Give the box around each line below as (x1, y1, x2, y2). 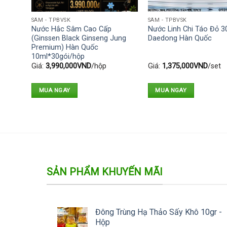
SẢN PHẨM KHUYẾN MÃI (46, 166, 163, 178)
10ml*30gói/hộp (31, 52, 85, 61)
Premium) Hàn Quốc (31, 43, 98, 52)
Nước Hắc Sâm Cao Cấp (31, 24, 111, 33)
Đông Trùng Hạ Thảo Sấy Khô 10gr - (95, 207, 222, 217)
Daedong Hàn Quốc (147, 33, 212, 43)
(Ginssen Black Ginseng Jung (31, 33, 126, 43)
